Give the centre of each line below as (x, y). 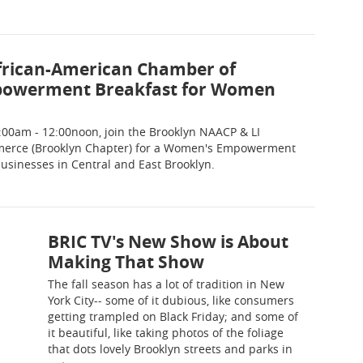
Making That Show (126, 262)
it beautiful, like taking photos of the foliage (166, 333)
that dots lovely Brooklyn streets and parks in (170, 349)
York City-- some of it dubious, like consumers (171, 300)
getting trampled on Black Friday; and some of (173, 316)
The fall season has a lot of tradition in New (166, 284)
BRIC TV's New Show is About (168, 242)
